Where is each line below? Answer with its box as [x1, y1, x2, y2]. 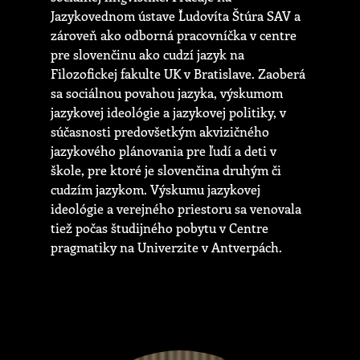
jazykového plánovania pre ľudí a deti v [51, 142, 276, 160]
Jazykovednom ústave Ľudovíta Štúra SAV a [51, 7, 301, 25]
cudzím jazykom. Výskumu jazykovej [51, 181, 260, 198]
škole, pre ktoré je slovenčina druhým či [51, 162, 281, 179]
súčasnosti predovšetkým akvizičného [51, 123, 269, 141]
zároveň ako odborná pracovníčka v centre [51, 27, 297, 44]
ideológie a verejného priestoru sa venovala [51, 200, 301, 218]
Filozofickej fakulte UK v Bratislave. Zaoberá [51, 65, 305, 83]
